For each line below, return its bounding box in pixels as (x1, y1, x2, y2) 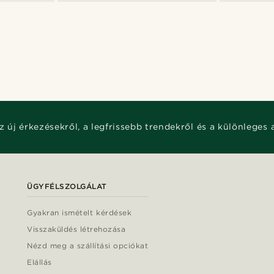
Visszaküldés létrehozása (27, 224, 126, 234)
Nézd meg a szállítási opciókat (27, 240, 149, 250)
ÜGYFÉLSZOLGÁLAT (27, 181, 107, 191)
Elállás (27, 257, 52, 267)
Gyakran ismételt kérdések (27, 207, 132, 217)
